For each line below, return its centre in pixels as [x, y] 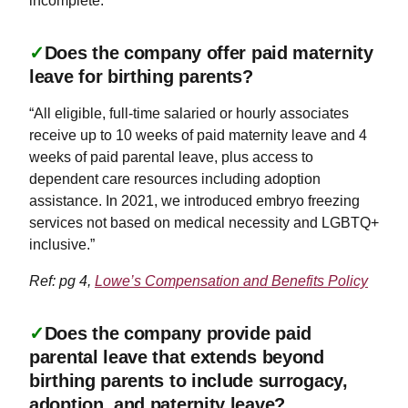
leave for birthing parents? [141, 76]
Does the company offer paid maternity [209, 52]
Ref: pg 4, [62, 280]
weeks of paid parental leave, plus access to [171, 157]
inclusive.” [62, 244]
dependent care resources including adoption [175, 178]
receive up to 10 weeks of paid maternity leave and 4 [198, 135]
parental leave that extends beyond [177, 357]
